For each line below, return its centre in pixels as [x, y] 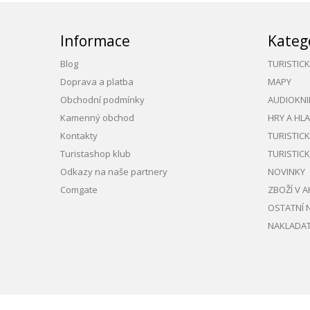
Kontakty [79, 136]
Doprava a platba [97, 82]
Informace [95, 41]
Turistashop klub [95, 154]
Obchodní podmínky [102, 100]
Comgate [79, 190]
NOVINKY [286, 172]
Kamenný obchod [97, 118]
